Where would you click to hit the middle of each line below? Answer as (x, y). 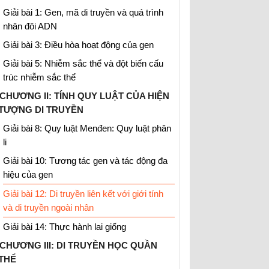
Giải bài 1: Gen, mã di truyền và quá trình (83, 12)
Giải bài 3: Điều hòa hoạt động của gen (78, 45)
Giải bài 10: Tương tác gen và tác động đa (85, 161)
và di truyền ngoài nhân (48, 207)
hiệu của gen (28, 174)
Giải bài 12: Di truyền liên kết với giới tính (83, 194)
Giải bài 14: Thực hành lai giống (65, 227)
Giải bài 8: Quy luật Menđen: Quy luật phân (87, 128)
